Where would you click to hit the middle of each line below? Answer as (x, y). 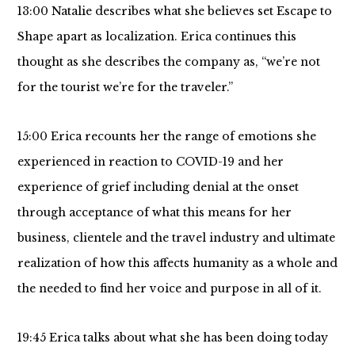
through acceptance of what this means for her (154, 212)
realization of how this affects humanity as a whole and (177, 263)
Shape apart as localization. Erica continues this (157, 36)
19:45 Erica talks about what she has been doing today (172, 338)
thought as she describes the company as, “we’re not (168, 62)
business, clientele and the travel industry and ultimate (176, 238)
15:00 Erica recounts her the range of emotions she (166, 136)
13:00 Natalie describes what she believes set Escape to (174, 11)
